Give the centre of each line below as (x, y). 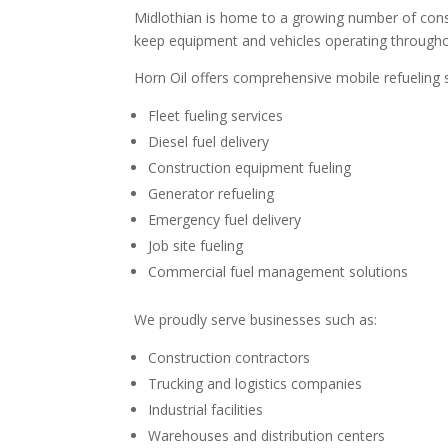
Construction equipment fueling (250, 168)
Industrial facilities (206, 410)
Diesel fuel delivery (209, 142)
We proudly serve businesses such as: (256, 320)
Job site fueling (196, 246)
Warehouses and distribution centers (267, 436)
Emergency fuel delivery (225, 220)
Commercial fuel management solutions (278, 272)
